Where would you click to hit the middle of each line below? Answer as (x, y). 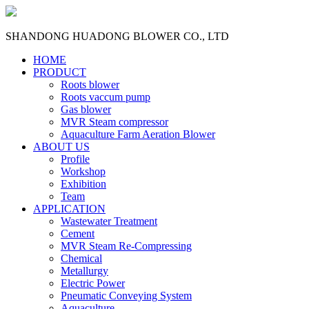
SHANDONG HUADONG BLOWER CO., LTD (117, 36)
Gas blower (86, 109)
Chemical (81, 258)
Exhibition (83, 184)
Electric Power (93, 283)
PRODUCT (60, 72)
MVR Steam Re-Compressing (126, 246)
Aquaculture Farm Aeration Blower (138, 134)
